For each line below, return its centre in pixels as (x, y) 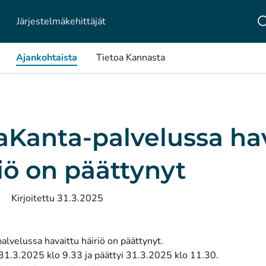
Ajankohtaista (47, 58)
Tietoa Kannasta (131, 58)
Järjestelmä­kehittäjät (61, 21)
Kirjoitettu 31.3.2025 (57, 198)
